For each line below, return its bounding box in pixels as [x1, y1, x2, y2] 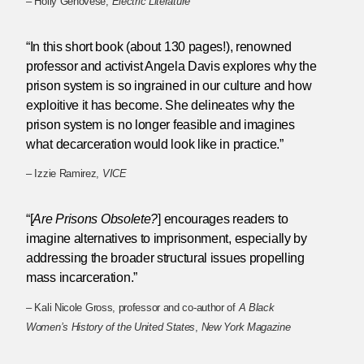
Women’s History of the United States [26, 321, 196, 334]
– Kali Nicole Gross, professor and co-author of [26, 301, 239, 314]
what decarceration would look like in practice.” [26, 136, 284, 151]
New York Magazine [201, 321, 291, 334]
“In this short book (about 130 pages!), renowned [26, 39, 292, 54]
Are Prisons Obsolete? [32, 212, 158, 227]
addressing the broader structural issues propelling [26, 251, 305, 266]
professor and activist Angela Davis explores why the [26, 58, 317, 73]
